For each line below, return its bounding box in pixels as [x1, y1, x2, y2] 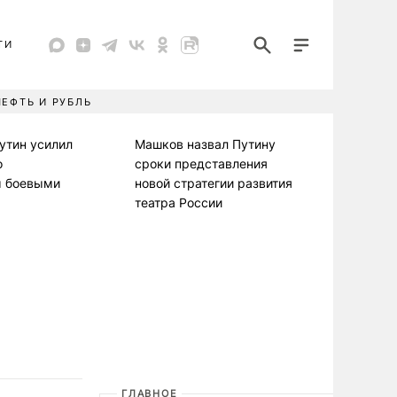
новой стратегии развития [135, 175, 292, 191]
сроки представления [135, 156, 268, 171]
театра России [135, 195, 222, 210]
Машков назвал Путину [135, 136, 276, 152]
